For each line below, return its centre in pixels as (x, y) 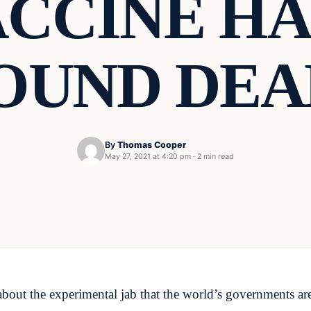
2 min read (216, 157)
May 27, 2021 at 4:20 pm (148, 157)
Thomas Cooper (152, 145)
